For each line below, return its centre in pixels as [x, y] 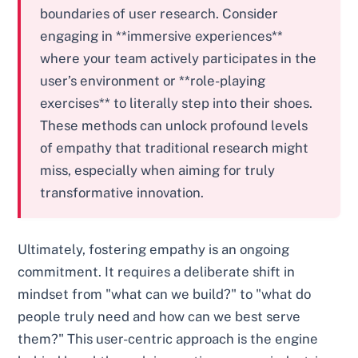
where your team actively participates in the [179, 59]
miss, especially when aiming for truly [158, 171]
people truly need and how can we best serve [159, 317]
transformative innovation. [122, 193]
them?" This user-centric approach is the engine [168, 339]
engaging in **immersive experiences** [162, 36]
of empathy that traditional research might [175, 148]
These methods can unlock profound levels [174, 126]
